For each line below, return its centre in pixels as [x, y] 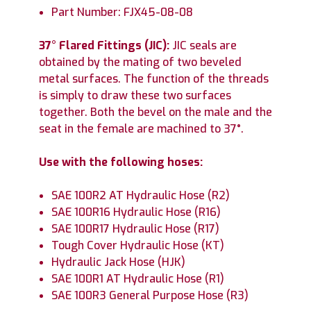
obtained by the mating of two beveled [140, 62]
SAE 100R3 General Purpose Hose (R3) [150, 295]
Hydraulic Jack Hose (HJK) [119, 262]
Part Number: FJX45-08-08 [123, 12]
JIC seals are [204, 45]
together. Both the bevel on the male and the [155, 112]
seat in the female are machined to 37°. [141, 128]
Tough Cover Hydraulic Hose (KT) [138, 245]
